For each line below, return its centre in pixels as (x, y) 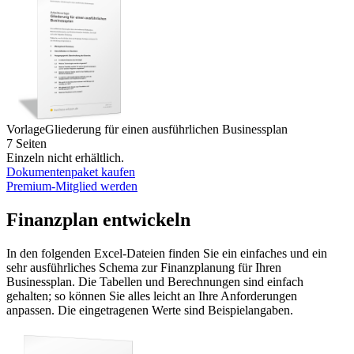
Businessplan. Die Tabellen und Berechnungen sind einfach (155, 281)
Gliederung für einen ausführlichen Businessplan (166, 129)
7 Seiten (26, 143)
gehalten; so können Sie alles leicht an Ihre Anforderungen (152, 296)
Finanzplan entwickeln (98, 219)
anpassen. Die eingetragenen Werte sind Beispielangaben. (150, 310)
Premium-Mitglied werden (72, 186)
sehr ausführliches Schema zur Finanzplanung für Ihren (144, 267)
